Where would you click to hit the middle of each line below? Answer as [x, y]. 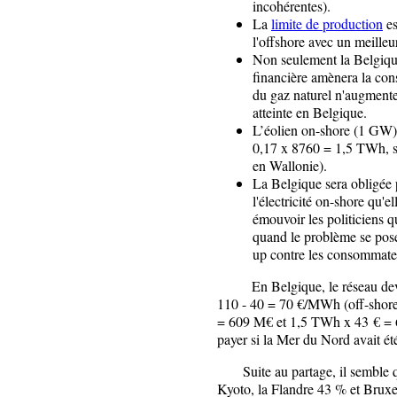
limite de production [327, 23]
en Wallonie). [290, 165]
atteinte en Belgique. [310, 112]
